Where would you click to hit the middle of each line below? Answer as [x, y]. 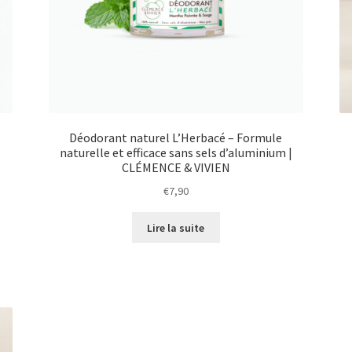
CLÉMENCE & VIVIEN [176, 168]
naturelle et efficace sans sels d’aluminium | [176, 153]
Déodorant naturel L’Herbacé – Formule [176, 138]
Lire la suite [176, 227]
